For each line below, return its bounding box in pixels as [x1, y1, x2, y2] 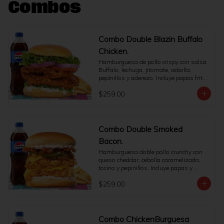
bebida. [98, 172, 118, 179]
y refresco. [98, 82, 126, 89]
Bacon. [98, 136, 123, 146]
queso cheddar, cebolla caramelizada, [98, 156, 200, 163]
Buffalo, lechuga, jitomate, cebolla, [98, 66, 191, 73]
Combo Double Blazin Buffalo [98, 34, 202, 44]
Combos [8, 1, 81, 14]
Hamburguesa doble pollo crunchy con [98, 148, 202, 155]
